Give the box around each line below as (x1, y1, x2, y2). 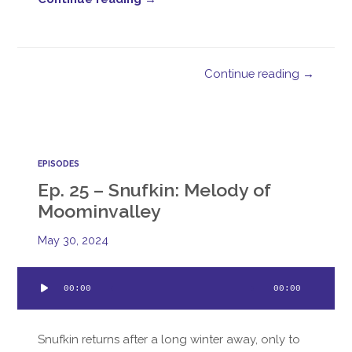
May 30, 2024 (38, 233, 109, 247)
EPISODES (38, 158, 80, 168)
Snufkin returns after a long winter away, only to (38, 332, 301, 346)
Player (16, 288, 51, 302)
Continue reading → (203, 67, 314, 81)
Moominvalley (38, 200, 162, 222)
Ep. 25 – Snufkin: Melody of (38, 178, 272, 200)
